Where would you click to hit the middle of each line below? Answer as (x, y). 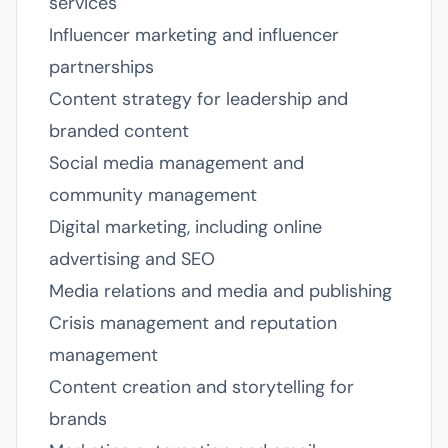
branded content (119, 131)
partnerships (101, 67)
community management (153, 195)
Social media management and (176, 163)
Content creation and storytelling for (201, 387)
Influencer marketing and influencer (194, 35)
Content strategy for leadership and (198, 99)
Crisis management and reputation (193, 323)
